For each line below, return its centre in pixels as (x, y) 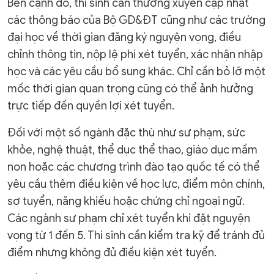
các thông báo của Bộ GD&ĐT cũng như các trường (136, 20)
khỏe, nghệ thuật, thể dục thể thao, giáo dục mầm (132, 150)
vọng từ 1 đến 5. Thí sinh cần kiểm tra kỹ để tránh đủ (136, 235)
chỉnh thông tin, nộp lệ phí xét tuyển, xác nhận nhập (135, 54)
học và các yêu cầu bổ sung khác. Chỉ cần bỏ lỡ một (136, 72)
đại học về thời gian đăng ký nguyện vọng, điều (124, 37)
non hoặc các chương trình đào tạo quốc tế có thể (134, 167)
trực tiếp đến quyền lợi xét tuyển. (91, 106)
